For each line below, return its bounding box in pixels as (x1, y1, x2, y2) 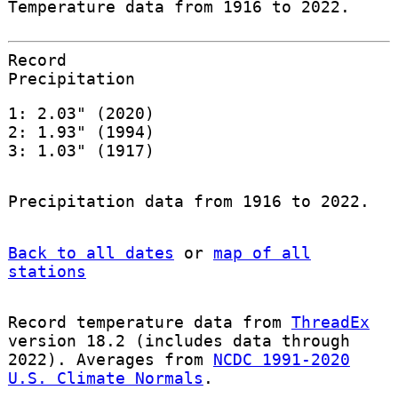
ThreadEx (291, 312, 370, 331)
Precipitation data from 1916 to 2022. (7, 192, 370, 211)
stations (7, 261, 86, 281)
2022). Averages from (7, 349, 213, 369)
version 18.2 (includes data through (7, 330, 350, 350)
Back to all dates (7, 243, 174, 262)
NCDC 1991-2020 (212, 349, 350, 369)
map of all (212, 243, 311, 262)
